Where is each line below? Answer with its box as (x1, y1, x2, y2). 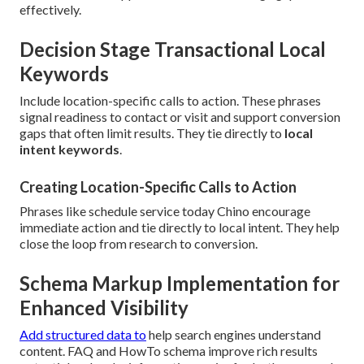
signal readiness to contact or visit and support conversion (19, 109, 340, 125)
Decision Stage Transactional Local (19, 37, 326, 62)
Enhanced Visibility (19, 296, 188, 320)
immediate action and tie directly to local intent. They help (19, 219, 340, 236)
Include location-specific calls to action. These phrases (19, 93, 321, 109)
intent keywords (19, 141, 119, 158)
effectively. (19, 2, 81, 18)
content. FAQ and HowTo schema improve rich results (19, 343, 318, 359)
